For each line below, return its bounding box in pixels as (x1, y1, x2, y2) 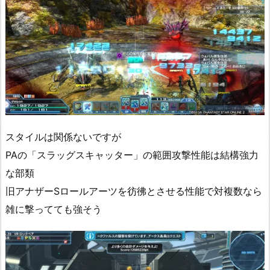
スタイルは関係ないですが (5, 130, 121, 143)
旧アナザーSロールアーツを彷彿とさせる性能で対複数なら (5, 184, 262, 197)
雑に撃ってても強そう (5, 202, 102, 215)
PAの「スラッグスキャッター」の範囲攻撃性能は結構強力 (5, 148, 259, 161)
